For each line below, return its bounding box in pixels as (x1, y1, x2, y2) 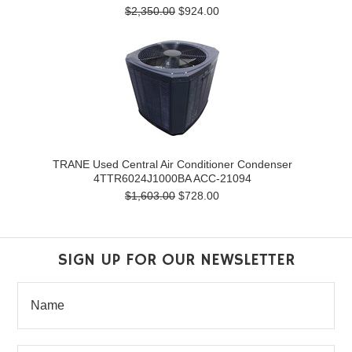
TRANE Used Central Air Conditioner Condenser (52, 158, 292, 170)
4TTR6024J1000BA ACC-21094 (93, 172, 251, 185)
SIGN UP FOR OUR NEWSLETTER (57, 249, 295, 270)
